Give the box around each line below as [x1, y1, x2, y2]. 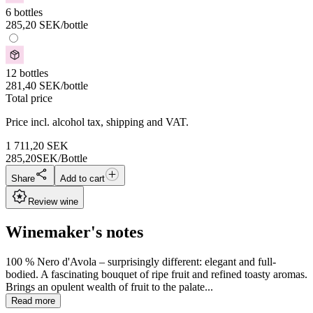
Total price [6, 92, 52, 104]
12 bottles [6, 66, 48, 79]
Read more [11, 295, 55, 306]
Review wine [28, 196, 78, 207]
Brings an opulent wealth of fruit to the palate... [6, 280, 213, 293]
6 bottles [6, 6, 43, 18]
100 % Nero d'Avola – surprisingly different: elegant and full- [6, 255, 276, 268]
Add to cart [60, 173, 105, 184]
